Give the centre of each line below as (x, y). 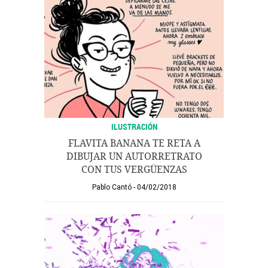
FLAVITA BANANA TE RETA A (134, 143)
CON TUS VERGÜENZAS (134, 170)
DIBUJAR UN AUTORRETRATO (134, 156)
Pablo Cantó (112, 187)
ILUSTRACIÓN (134, 127)
